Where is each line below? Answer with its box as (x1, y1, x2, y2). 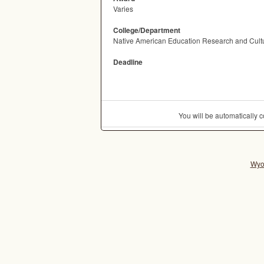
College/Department (113, 25, 180, 35)
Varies (113, 4, 133, 14)
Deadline (113, 57, 143, 67)
